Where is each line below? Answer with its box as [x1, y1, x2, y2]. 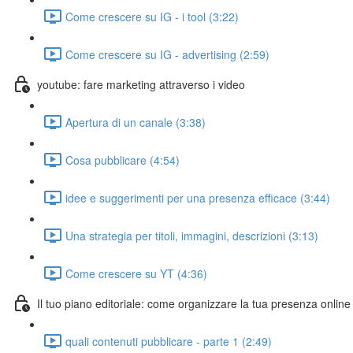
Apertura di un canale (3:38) [65, 113, 206, 130]
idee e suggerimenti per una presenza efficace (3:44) [65, 189, 330, 206]
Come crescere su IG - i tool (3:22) [65, 8, 239, 24]
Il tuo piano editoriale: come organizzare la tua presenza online [37, 295, 351, 311]
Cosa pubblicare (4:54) [65, 151, 180, 168]
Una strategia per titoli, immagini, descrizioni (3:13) [65, 227, 318, 243]
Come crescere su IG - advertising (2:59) [65, 46, 269, 62]
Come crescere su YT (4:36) [65, 265, 207, 281]
